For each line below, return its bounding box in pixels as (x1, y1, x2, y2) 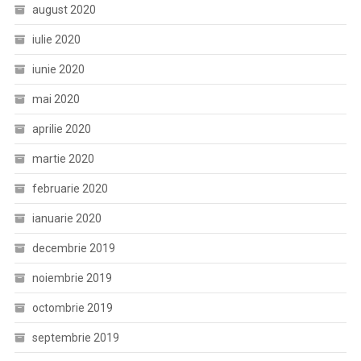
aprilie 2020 (31, 122, 91, 135)
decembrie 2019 (31, 242, 115, 255)
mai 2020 (31, 93, 80, 106)
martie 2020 (31, 152, 94, 165)
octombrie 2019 (31, 301, 113, 314)
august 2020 (31, 3, 96, 16)
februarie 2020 (31, 182, 108, 195)
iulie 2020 (31, 33, 81, 46)
